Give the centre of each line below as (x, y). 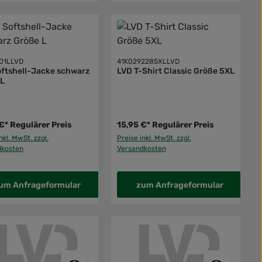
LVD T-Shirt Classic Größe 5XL (175, 71)
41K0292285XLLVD (148, 62)
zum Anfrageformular (180, 185)
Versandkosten (141, 149)
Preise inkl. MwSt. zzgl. (154, 138)
